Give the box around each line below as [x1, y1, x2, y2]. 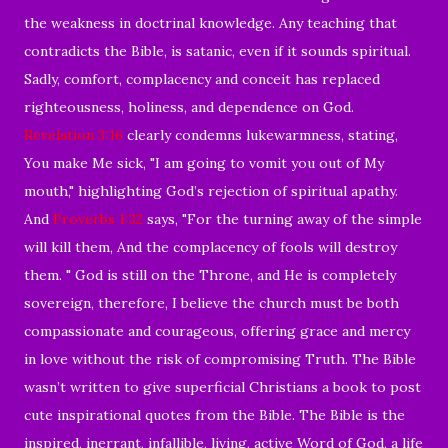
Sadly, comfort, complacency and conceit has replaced [24, 69, 380, 88]
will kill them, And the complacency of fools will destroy [24, 237, 397, 256]
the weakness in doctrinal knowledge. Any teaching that [24, 13, 397, 32]
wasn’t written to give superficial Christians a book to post [24, 377, 421, 396]
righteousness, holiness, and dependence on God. [24, 97, 354, 116]
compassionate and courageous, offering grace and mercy [24, 321, 410, 340]
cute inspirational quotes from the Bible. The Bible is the [24, 405, 405, 424]
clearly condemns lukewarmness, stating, [123, 125, 398, 144]
